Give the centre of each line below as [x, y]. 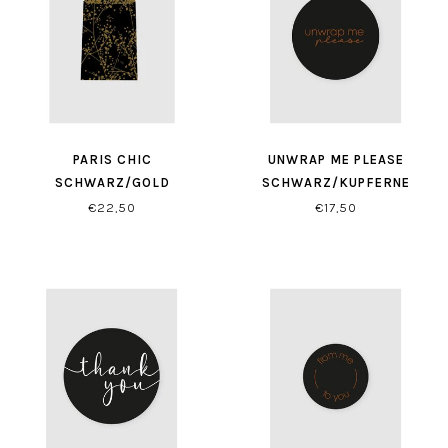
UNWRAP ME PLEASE [336, 159]
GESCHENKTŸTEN [112, 205]
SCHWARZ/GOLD [112, 182]
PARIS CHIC [112, 159]
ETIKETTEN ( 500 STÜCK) [336, 205]
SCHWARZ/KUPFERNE [336, 182]
